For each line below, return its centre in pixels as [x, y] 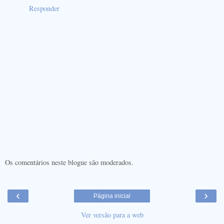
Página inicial [112, 196]
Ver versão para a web [112, 214]
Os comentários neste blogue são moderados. [69, 162]
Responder [44, 8]
